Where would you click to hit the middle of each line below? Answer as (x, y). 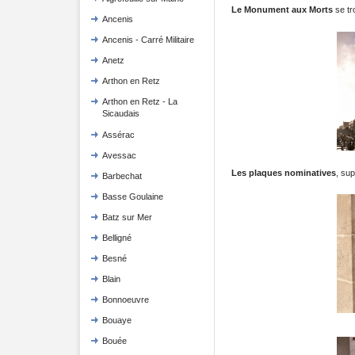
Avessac (119, 155)
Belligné (116, 238)
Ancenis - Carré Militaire (148, 40)
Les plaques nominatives (283, 172)
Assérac (118, 135)
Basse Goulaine (132, 197)
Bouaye (116, 320)
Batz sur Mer (127, 217)
